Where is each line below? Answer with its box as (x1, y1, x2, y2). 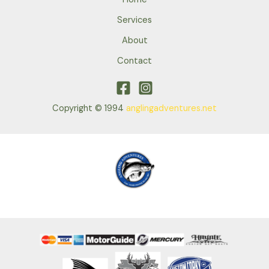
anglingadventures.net (126, 102, 217, 114)
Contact (117, 55, 152, 67)
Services (117, 14, 152, 26)
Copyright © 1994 (52, 102, 126, 114)
